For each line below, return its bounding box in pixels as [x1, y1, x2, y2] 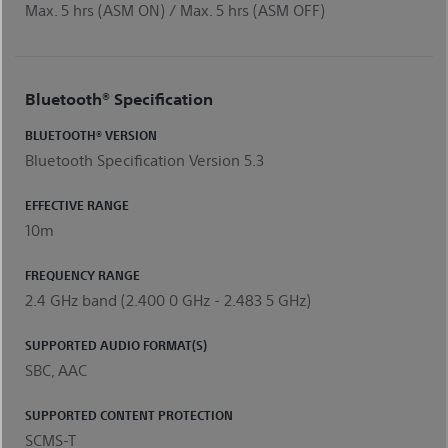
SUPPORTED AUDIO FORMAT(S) [25, 336, 207, 353]
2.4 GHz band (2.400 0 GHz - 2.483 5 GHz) [25, 289, 311, 309]
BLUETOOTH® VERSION [25, 126, 157, 143]
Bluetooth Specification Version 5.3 [25, 149, 264, 169]
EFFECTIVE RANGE [25, 196, 129, 213]
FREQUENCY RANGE [25, 266, 140, 283]
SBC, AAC [25, 359, 87, 379]
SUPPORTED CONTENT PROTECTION [25, 406, 233, 423]
